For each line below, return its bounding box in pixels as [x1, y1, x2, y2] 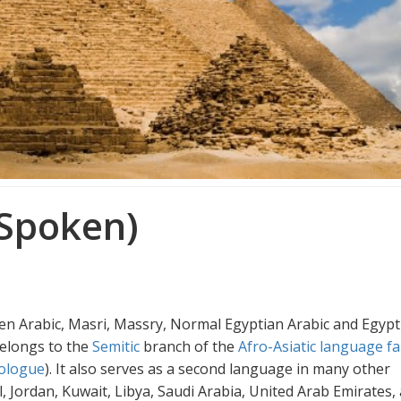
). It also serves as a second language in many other [45, 358, 390, 379]
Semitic [92, 336, 140, 356]
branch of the [140, 336, 238, 356]
